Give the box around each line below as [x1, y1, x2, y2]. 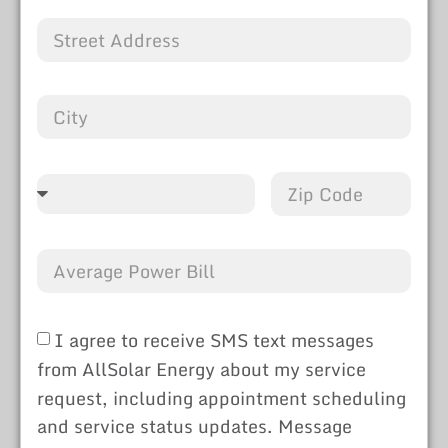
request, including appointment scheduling [37, 382, 406, 413]
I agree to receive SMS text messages [54, 325, 374, 356]
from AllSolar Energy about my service [37, 354, 366, 385]
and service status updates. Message [37, 411, 352, 442]
